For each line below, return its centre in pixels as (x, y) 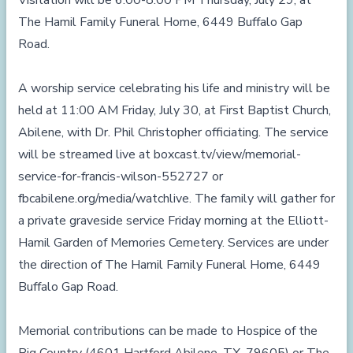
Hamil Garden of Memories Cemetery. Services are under (173, 243)
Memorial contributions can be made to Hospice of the (168, 331)
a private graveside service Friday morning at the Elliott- (173, 221)
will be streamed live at (86, 154)
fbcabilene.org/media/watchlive (104, 199)
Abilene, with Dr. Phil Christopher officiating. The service (173, 132)
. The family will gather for (262, 199)
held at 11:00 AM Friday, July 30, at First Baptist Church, (175, 110)
